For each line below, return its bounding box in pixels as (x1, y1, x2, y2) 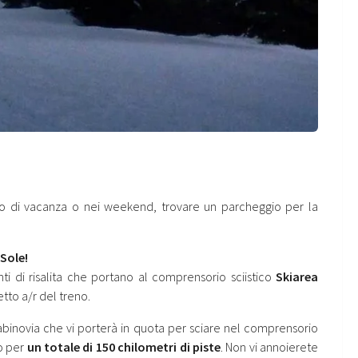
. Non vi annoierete (220, 339, 319, 356)
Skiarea (276, 268, 319, 285)
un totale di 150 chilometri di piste (26, 339, 221, 356)
